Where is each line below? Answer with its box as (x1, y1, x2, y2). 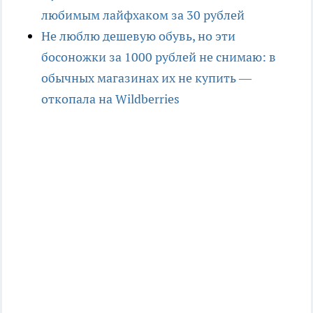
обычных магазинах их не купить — (41, 69, 252, 86)
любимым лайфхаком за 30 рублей (41, 6, 247, 23)
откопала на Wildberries (41, 90, 180, 107)
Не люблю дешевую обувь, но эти (41, 27, 235, 44)
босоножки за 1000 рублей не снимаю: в (41, 48, 276, 65)
